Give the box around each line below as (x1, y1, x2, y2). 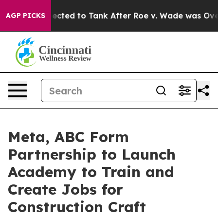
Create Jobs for (8, 180, 123, 199)
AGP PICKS (6, 11, 45, 20)
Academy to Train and (8, 163, 174, 181)
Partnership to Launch (8, 145, 176, 163)
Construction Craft (8, 198, 146, 216)
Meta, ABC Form (8, 127, 129, 146)
